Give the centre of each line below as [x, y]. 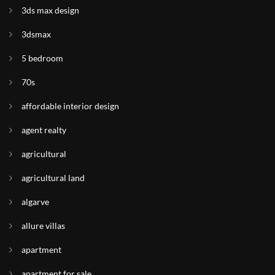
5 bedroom [42, 58]
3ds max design [50, 10]
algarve [35, 201]
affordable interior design [70, 106]
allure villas [43, 225]
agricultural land [53, 177]
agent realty [44, 130]
